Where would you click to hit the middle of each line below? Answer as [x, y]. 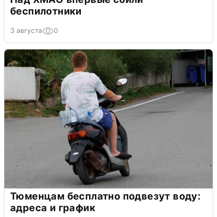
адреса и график [53, 208]
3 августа [26, 30]
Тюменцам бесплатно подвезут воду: [106, 196]
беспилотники [46, 11]
